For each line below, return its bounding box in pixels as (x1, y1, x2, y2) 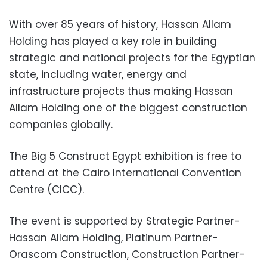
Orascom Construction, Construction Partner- (9, 247, 245, 262)
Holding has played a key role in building (9, 33, 217, 48)
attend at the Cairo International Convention (9, 165, 241, 180)
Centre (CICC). (9, 182, 84, 197)
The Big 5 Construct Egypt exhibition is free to (9, 148, 241, 163)
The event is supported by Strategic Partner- (9, 213, 240, 228)
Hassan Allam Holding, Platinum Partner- (9, 230, 218, 245)
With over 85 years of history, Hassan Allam (9, 17, 231, 32)
